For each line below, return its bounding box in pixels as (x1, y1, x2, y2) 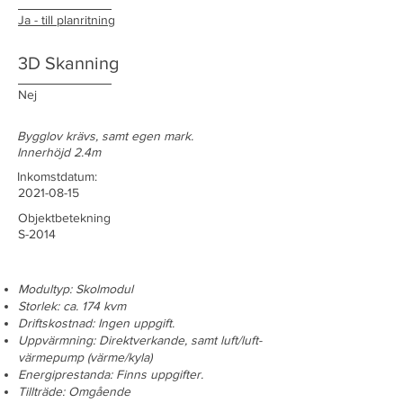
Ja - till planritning (18, 13, 115, 27)
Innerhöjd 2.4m (17, 145, 101, 159)
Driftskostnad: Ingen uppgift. (18, 316, 175, 330)
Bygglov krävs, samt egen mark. (17, 129, 193, 143)
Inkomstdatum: (17, 169, 97, 184)
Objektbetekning (18, 210, 111, 225)
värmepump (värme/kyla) (18, 350, 152, 364)
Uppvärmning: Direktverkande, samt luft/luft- (18, 333, 262, 347)
